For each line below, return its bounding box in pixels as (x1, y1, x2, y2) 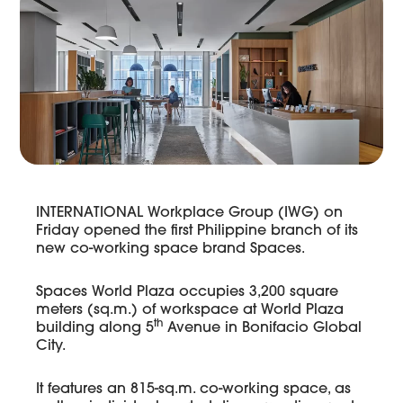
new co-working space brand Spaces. (36, 242, 306, 257)
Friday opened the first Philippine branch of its (36, 224, 359, 239)
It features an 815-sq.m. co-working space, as (36, 382, 352, 398)
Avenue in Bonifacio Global (163, 321, 363, 336)
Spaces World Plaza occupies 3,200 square (36, 285, 339, 300)
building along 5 (36, 321, 155, 336)
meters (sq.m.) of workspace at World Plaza (36, 303, 345, 318)
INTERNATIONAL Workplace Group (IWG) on (36, 206, 344, 221)
